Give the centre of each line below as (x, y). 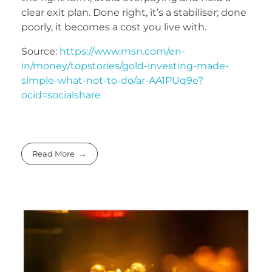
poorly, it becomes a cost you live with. (114, 27)
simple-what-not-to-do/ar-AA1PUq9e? (112, 80)
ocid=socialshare (61, 95)
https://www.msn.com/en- (122, 51)
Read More (54, 153)
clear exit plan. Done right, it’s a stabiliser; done (134, 12)
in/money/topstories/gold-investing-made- (125, 66)
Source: (40, 51)
